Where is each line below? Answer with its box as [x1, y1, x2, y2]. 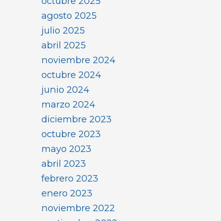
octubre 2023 [41, 128, 101, 140]
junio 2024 [41, 84, 89, 96]
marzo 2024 [41, 99, 95, 110]
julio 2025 [41, 25, 85, 37]
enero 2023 [41, 187, 92, 199]
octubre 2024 [41, 69, 101, 81]
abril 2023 [41, 158, 86, 170]
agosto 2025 [41, 10, 97, 22]
